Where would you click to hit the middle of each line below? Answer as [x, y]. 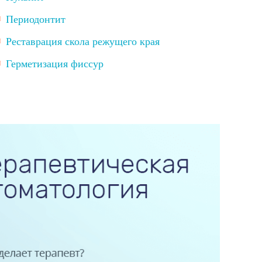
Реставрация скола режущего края [83, 42]
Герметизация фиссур [55, 64]
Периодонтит [36, 19]
